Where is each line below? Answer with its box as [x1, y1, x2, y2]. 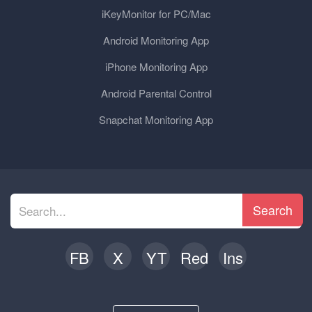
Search [253, 201, 292, 219]
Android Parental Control [100, 86, 212, 100]
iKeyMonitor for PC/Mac [101, 6, 211, 21]
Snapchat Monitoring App [99, 112, 213, 127]
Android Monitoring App [103, 33, 209, 47]
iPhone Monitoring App [104, 59, 208, 74]
